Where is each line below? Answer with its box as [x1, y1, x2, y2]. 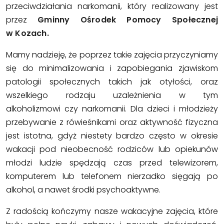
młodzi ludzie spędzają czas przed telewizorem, [6, 156, 218, 168]
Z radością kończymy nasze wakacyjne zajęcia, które [6, 205, 218, 217]
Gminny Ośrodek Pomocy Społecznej [37, 13, 218, 25]
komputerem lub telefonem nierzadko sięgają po [6, 170, 218, 182]
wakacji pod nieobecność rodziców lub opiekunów [6, 143, 218, 155]
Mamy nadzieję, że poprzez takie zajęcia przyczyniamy [6, 48, 218, 60]
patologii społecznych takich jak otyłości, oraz [6, 75, 218, 87]
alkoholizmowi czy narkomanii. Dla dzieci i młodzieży [6, 102, 218, 114]
